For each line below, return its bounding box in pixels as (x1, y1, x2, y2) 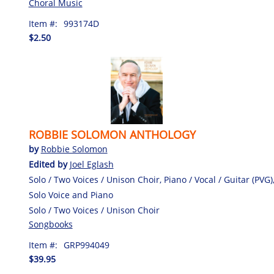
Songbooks (28, 218, 73, 230)
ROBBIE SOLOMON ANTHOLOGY (28, 127, 196, 142)
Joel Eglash (69, 158, 114, 170)
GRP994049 (63, 239, 109, 251)
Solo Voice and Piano (28, 188, 113, 201)
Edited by (28, 158, 70, 170)
